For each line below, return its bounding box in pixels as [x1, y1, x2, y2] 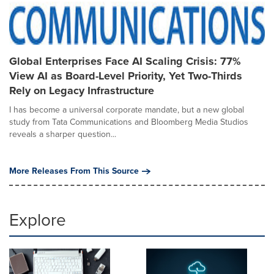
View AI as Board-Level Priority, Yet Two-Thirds [9, 68, 242, 84]
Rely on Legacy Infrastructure [9, 83, 154, 98]
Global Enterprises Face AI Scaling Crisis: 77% [9, 53, 241, 69]
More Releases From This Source [9, 165, 139, 177]
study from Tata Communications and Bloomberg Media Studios [9, 116, 248, 128]
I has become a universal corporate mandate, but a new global [9, 103, 244, 116]
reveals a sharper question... [9, 128, 116, 141]
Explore [9, 207, 66, 232]
